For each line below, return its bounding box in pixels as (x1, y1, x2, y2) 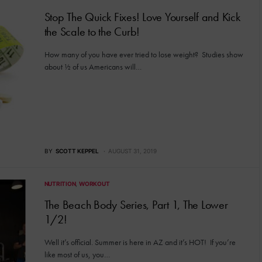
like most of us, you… (44, 249, 110, 260)
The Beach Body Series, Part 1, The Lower (44, 196, 228, 212)
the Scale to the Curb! (44, 24, 140, 39)
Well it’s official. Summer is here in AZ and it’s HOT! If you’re (44, 236, 236, 247)
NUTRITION (44, 180, 76, 187)
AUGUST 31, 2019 (108, 147, 157, 154)
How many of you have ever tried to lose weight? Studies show (44, 49, 243, 60)
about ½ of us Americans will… (44, 61, 142, 72)
